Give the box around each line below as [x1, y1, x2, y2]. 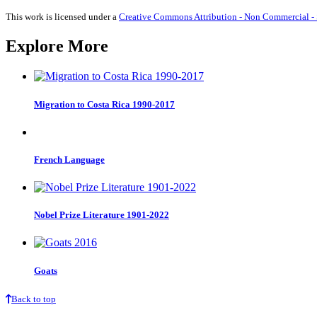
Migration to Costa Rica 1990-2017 [34, 98, 175, 110]
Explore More [6, 37, 108, 56]
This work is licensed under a [6, 11, 119, 23]
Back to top [11, 293, 56, 304]
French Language [34, 154, 105, 165]
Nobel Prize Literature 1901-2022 [34, 209, 169, 221]
